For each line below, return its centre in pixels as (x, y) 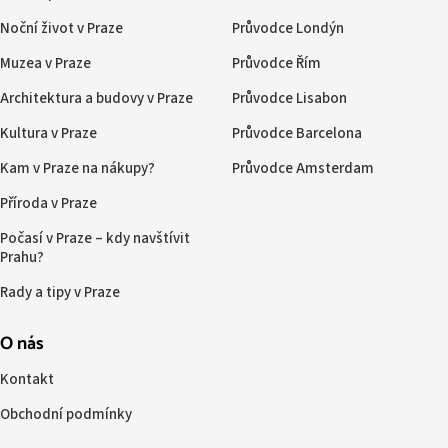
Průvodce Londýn (287, 29)
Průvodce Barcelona (296, 134)
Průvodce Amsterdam (302, 169)
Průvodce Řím (276, 64)
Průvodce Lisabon (289, 99)
